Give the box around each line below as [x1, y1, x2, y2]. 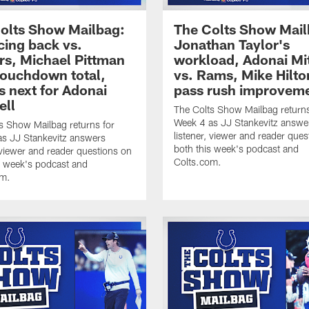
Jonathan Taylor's [174, 35, 290, 52]
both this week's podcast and [174, 142, 299, 154]
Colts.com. [174, 155, 221, 168]
